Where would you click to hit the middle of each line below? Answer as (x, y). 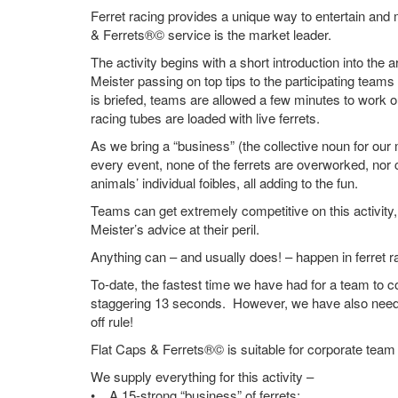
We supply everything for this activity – (202, 376)
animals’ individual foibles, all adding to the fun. (224, 183)
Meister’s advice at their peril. (179, 229)
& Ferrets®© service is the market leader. (211, 34)
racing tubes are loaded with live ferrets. (209, 118)
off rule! (112, 321)
